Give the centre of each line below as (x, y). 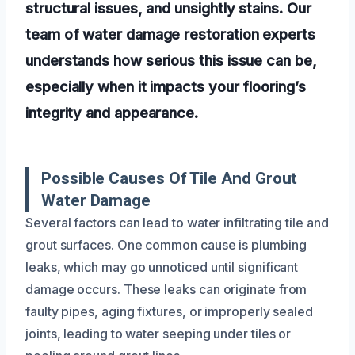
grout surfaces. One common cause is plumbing (166, 244)
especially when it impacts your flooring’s (166, 86)
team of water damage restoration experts (170, 34)
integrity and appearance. (112, 112)
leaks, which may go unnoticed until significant (162, 267)
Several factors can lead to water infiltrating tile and (177, 222)
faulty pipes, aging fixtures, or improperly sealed (170, 311)
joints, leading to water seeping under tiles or (158, 333)
